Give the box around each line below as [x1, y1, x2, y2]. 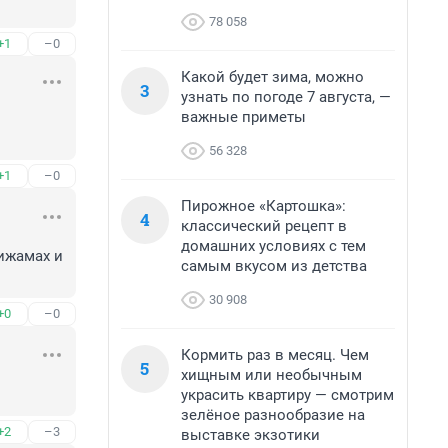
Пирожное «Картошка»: [181, 197, 346, 215]
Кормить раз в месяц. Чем [181, 346, 369, 364]
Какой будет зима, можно [181, 68, 364, 86]
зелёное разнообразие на [181, 406, 365, 424]
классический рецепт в [181, 217, 347, 235]
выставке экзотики [181, 426, 320, 444]
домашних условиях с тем [181, 237, 366, 255]
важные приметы [181, 108, 306, 126]
